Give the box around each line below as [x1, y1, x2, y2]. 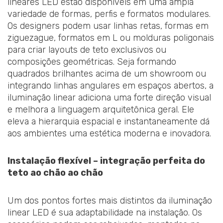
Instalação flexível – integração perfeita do [7, 155, 205, 167]
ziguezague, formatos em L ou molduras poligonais [7, 32, 214, 43]
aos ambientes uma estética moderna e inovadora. [7, 127, 211, 139]
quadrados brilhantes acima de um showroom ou [7, 68, 206, 79]
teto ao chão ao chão [7, 167, 103, 179]
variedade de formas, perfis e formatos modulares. [7, 8, 211, 19]
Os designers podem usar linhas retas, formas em [7, 20, 209, 31]
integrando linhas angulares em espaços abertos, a [7, 80, 214, 91]
